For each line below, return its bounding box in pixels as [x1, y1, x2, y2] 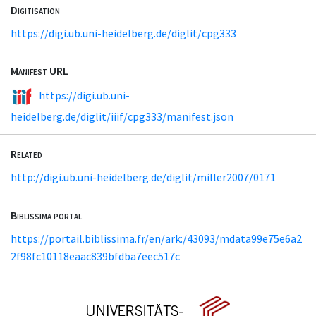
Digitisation [11, 3, 60, 18]
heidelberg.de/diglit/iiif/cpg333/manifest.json [11, 109, 233, 124]
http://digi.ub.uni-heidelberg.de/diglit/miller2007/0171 [11, 170, 276, 185]
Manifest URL [11, 63, 68, 78]
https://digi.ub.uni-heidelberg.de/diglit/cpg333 [11, 26, 236, 41]
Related [11, 147, 42, 162]
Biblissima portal [11, 207, 82, 222]
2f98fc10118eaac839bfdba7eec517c [11, 248, 180, 263]
